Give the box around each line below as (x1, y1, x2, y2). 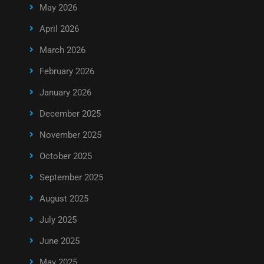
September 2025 (39, 171, 103, 183)
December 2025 (39, 108, 101, 119)
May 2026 (39, 2, 77, 13)
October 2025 (39, 150, 92, 161)
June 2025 (39, 235, 80, 246)
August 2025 (39, 193, 88, 204)
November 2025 (39, 129, 101, 140)
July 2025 (39, 214, 77, 225)
